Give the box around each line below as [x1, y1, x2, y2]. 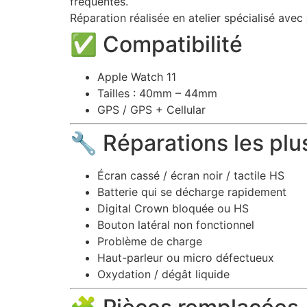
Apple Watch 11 [97, 69, 176, 84]
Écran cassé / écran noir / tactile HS [97, 168, 284, 182]
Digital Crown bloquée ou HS [97, 201, 249, 215]
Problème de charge [97, 234, 202, 248]
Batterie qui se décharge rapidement [97, 184, 286, 199]
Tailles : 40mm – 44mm [97, 86, 217, 100]
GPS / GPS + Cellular [97, 102, 206, 116]
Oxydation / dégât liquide [97, 267, 230, 281]
